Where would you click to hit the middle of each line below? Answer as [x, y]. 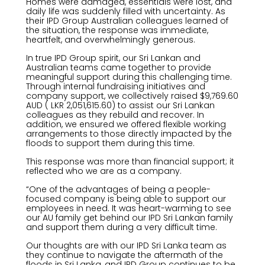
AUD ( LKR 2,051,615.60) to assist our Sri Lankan [120, 105]
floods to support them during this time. [110, 143]
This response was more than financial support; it [130, 161]
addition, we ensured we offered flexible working [126, 124]
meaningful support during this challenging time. [129, 77]
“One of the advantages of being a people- [118, 189]
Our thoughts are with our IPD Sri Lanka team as [126, 245]
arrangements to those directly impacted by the [129, 134]
